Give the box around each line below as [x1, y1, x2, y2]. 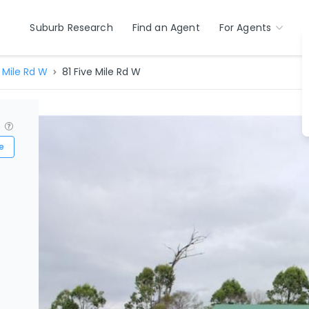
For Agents [219, 21, 272, 34]
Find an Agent [132, 21, 200, 34]
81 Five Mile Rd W [61, 65, 141, 79]
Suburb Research [30, 21, 113, 34]
